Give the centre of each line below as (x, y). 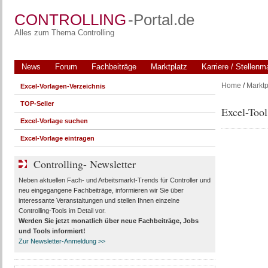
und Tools (34, 231)
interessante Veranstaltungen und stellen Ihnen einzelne (99, 200)
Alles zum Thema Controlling (64, 33)
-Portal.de (161, 20)
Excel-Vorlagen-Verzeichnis (63, 86)
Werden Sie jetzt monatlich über (69, 221)
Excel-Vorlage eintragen (57, 138)
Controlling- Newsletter (84, 164)
